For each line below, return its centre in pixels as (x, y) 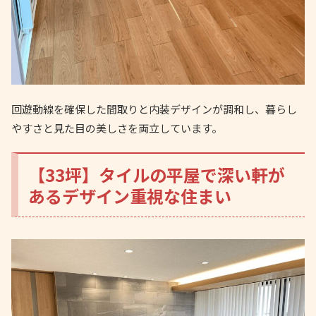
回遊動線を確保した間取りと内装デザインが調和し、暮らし (154, 109)
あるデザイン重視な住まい (130, 195)
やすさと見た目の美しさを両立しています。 (117, 128)
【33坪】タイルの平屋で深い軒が (157, 174)
